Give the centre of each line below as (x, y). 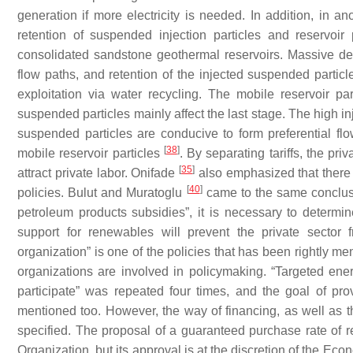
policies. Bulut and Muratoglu (102, 193)
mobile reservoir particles (91, 153)
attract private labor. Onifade (98, 173)
